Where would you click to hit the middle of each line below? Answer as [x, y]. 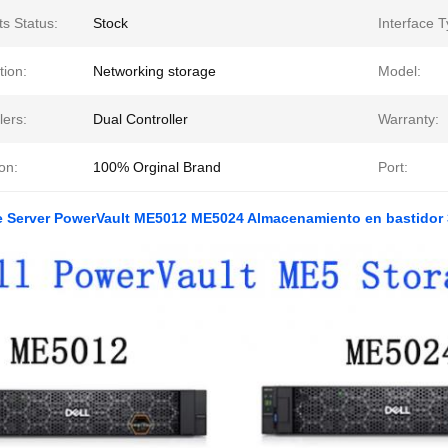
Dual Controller [140, 119]
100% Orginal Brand [157, 167]
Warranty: [408, 119]
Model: [399, 71]
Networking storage [154, 71]
